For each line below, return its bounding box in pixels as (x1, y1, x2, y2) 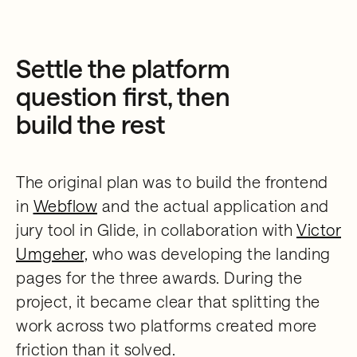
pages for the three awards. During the (16, 268, 302, 287)
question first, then (16, 81, 230, 111)
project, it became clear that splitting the (16, 292, 320, 311)
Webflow (33, 196, 97, 215)
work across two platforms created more (16, 316, 316, 335)
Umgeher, (16, 244, 88, 263)
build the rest (16, 109, 165, 139)
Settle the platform (16, 53, 230, 83)
